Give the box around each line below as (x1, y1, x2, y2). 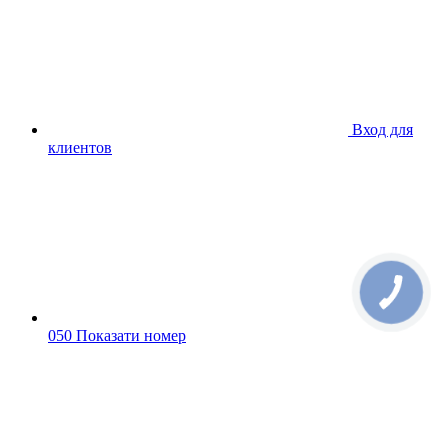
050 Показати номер (48, 326, 186, 344)
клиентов (48, 138, 112, 156)
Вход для (352, 120, 413, 138)
